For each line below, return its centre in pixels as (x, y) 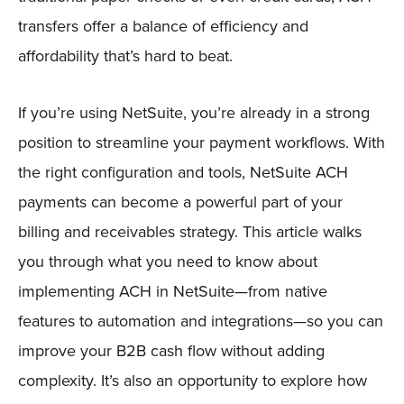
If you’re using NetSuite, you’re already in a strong (193, 112)
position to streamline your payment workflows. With (201, 142)
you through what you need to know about (167, 261)
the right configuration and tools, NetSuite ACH (183, 171)
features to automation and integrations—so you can (200, 320)
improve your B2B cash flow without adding (171, 350)
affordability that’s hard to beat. (125, 55)
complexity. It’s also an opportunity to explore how (192, 380)
